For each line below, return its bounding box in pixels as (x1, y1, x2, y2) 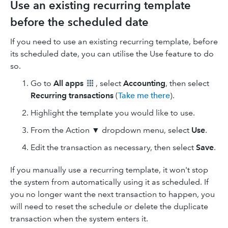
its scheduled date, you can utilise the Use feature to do (10, 49, 214, 59)
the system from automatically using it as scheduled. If (10, 177, 209, 187)
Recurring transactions (31, 91, 113, 100)
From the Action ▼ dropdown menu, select (31, 125, 191, 135)
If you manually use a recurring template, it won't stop (10, 165, 208, 175)
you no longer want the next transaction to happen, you (10, 189, 215, 199)
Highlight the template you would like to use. (31, 108, 195, 118)
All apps (53, 78, 83, 88)
